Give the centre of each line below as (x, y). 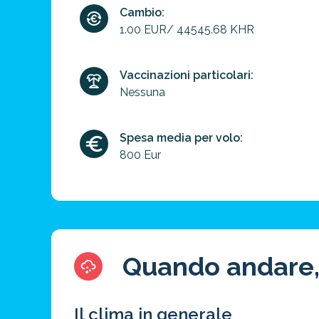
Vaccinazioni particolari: (187, 75)
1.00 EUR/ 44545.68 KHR (187, 30)
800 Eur (140, 155)
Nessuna (142, 92)
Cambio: (142, 12)
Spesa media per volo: (181, 138)
